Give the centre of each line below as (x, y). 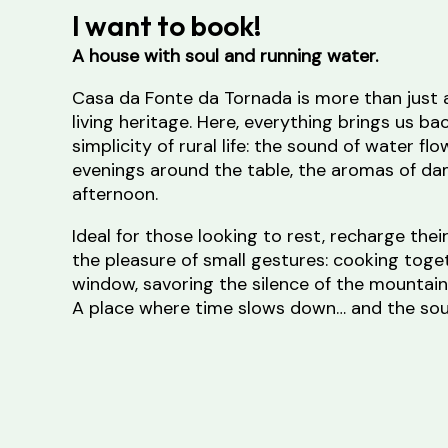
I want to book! (167, 25)
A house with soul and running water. (225, 55)
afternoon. (115, 193)
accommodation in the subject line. (218, 373)
